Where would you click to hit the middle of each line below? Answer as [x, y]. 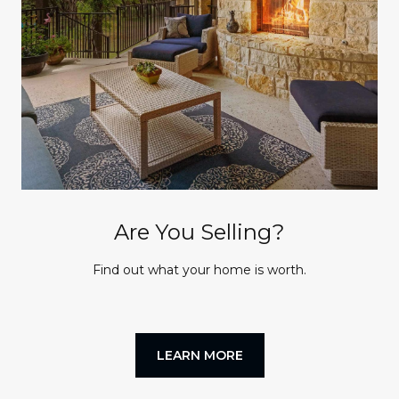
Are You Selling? [199, 232]
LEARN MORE [199, 355]
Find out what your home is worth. [199, 269]
